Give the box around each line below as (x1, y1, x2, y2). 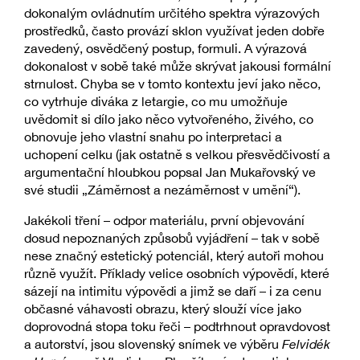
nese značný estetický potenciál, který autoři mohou (24, 248, 324, 264)
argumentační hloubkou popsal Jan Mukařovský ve (24, 164, 316, 179)
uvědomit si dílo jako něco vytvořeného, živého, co (24, 111, 313, 126)
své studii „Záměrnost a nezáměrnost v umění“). (24, 182, 301, 197)
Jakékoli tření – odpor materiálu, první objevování (24, 213, 305, 228)
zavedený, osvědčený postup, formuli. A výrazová (24, 40, 307, 55)
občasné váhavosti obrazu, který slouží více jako (24, 301, 301, 317)
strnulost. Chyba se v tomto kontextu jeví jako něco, (24, 76, 321, 91)
